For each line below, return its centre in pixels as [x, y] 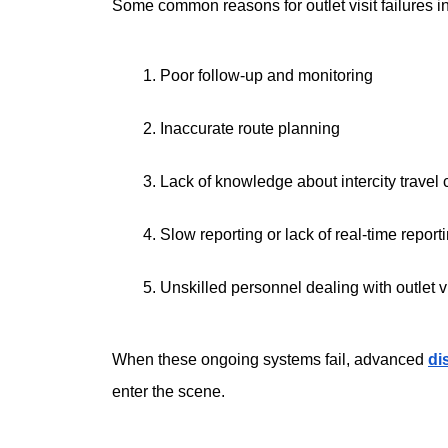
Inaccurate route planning [250, 129]
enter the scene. [170, 392]
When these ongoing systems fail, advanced [270, 360]
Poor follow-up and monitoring [266, 76]
